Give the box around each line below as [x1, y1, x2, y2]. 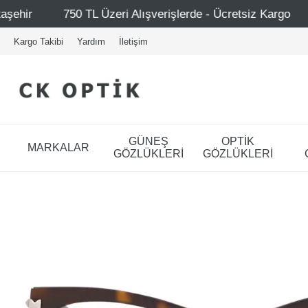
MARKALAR [27, 141, 90, 153]
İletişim [119, 36, 148, 47]
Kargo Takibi [14, 36, 63, 47]
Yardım [77, 36, 105, 47]
